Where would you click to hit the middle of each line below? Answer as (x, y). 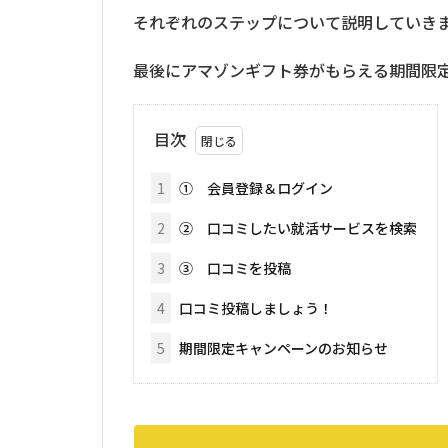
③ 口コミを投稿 (233, 267)
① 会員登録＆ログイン (254, 187)
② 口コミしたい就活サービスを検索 (296, 227)
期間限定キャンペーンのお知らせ (282, 347)
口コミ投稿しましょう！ (254, 307)
